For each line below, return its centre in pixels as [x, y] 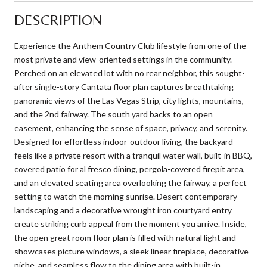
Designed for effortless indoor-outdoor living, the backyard [124, 141]
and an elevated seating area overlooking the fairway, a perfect [131, 182]
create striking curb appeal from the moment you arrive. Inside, [131, 223]
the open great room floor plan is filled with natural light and [125, 237]
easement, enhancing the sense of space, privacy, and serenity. [131, 128]
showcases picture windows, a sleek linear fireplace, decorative [131, 251]
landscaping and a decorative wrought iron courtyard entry [123, 210]
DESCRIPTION [58, 20]
